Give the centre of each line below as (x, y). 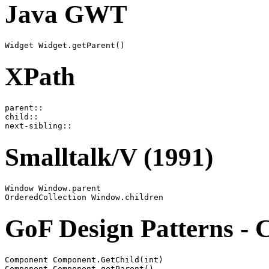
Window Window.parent (53, 188)
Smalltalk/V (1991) (109, 157)
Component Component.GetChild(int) (84, 259)
